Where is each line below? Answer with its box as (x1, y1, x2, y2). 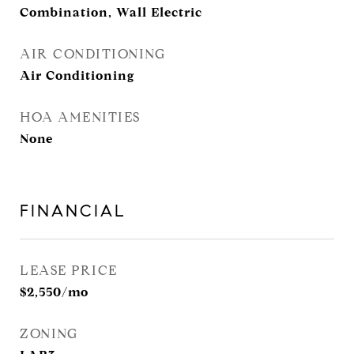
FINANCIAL (20, 201, 126, 221)
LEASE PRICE (20, 262, 118, 279)
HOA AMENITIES (20, 109, 141, 126)
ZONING (20, 326, 77, 342)
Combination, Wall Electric (20, 5, 202, 20)
